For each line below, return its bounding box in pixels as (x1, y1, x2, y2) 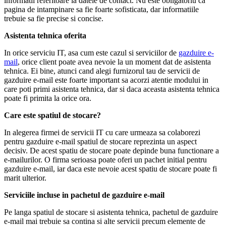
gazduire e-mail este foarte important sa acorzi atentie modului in (4, 75, 208, 84)
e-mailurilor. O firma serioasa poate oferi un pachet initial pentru (4, 155, 207, 164)
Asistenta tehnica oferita (4, 31, 86, 40)
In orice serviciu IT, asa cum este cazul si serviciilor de (4, 48, 179, 57)
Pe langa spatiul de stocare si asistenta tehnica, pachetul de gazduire (4, 207, 218, 216)
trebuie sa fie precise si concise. (4, 14, 103, 23)
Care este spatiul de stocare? (4, 110, 101, 120)
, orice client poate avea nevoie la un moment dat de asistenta (18, 57, 211, 66)
